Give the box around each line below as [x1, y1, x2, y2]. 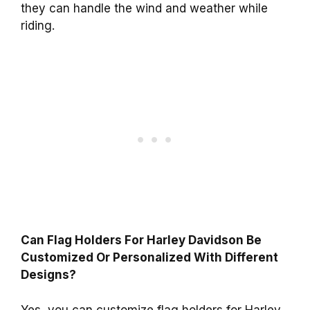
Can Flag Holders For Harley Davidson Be [21, 233, 262, 248]
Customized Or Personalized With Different [21, 250, 278, 265]
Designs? [21, 268, 76, 282]
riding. [21, 18, 55, 33]
